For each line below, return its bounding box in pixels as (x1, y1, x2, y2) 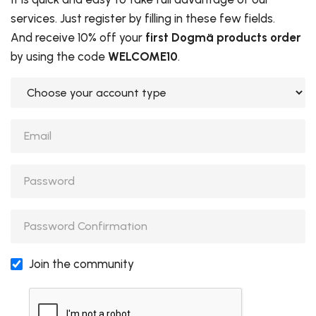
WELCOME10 (108, 49, 178, 64)
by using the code (11, 49, 108, 64)
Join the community (28, 257, 134, 272)
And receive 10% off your (11, 30, 145, 45)
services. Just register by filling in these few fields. (11, 11, 275, 26)
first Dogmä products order (145, 30, 301, 45)
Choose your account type (10, 79, 153, 94)
